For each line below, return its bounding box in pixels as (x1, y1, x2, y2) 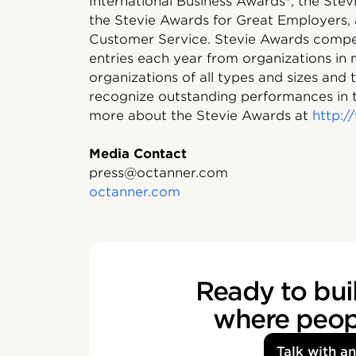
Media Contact (89, 146, 187, 161)
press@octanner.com (89, 165, 228, 180)
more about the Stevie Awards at (89, 108, 312, 123)
